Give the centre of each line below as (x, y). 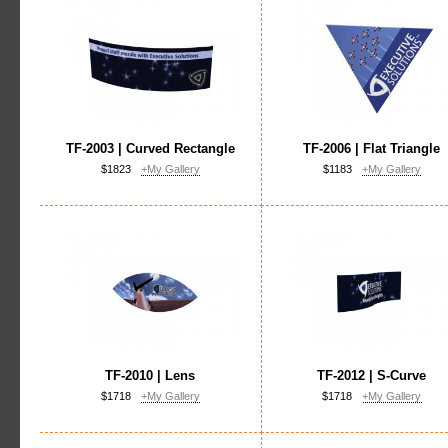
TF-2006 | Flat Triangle (372, 148)
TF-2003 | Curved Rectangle (150, 148)
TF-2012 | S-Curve (372, 375)
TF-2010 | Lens (150, 375)
